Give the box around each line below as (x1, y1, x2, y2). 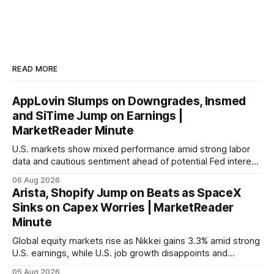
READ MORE (12, 64, 58, 73)
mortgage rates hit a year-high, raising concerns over (12, 259, 232, 271)
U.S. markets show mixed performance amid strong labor (12, 143, 250, 155)
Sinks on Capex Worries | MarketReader (12, 200, 234, 215)
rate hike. (12, 168, 51, 179)
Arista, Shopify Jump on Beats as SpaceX (12, 185, 242, 200)
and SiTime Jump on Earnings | (12, 108, 183, 123)
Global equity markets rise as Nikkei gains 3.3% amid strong (12, 235, 260, 246)
